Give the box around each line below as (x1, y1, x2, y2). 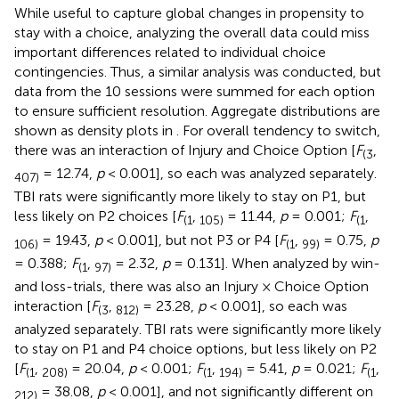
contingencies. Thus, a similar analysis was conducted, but (14, 62, 381, 80)
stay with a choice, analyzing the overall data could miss (14, 23, 370, 41)
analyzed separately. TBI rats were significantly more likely (14, 321, 381, 338)
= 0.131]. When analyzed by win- (170, 254, 380, 272)
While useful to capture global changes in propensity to (14, 4, 364, 21)
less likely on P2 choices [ (14, 208, 176, 225)
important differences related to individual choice (14, 43, 326, 61)
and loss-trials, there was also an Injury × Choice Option (14, 277, 369, 295)
